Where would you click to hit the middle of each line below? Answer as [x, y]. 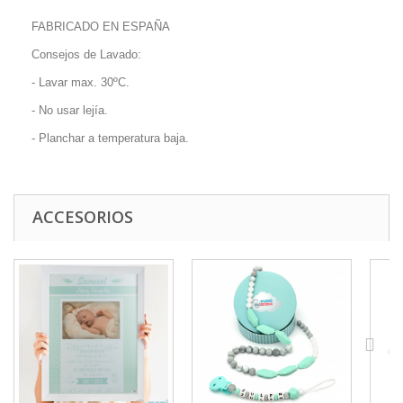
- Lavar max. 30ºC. [81, 82]
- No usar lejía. [70, 110]
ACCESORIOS [83, 217]
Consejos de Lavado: [86, 54]
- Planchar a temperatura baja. [110, 138]
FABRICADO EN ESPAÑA [101, 27]
